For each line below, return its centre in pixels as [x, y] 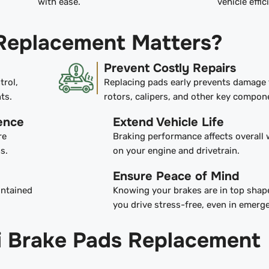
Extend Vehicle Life [168, 122]
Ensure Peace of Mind [176, 177]
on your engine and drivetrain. [176, 151]
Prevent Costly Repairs [170, 68]
